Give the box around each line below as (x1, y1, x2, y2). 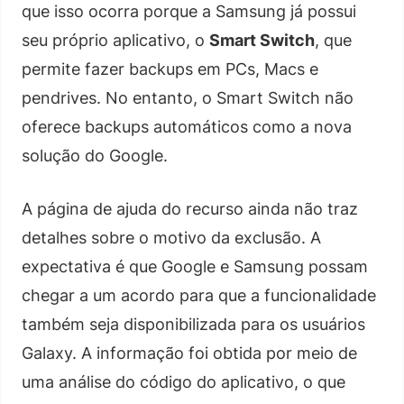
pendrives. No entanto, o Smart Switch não (22, 87, 353, 107)
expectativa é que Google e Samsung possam (22, 256, 368, 276)
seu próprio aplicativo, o (22, 30, 209, 50)
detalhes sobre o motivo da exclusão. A (22, 227, 321, 247)
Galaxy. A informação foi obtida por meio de (22, 343, 357, 363)
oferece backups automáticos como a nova (22, 116, 352, 136)
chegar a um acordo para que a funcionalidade (22, 285, 376, 305)
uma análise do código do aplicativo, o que (22, 372, 345, 391)
